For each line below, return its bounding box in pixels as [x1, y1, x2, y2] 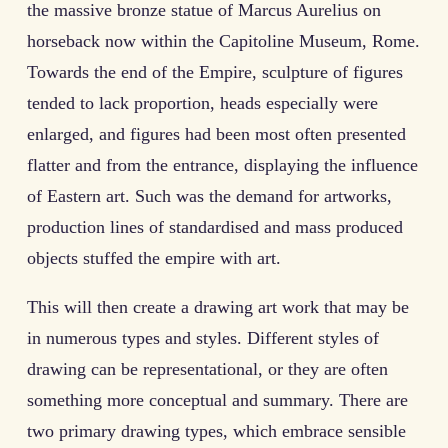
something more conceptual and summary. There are [27, 389, 408, 410]
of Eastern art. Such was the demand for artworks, [27, 185, 392, 206]
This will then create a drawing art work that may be [27, 296, 409, 317]
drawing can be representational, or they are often [27, 358, 388, 379]
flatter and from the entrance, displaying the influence [27, 154, 418, 175]
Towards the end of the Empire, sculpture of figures [27, 61, 403, 82]
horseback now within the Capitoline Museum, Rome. [27, 30, 420, 51]
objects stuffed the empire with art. [27, 247, 281, 268]
